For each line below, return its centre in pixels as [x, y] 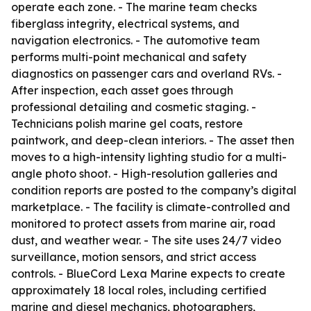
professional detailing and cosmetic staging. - [134, 107]
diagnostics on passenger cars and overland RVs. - [146, 74]
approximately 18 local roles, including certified [139, 290]
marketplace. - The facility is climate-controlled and [151, 207]
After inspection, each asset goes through [122, 90]
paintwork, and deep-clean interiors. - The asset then [153, 140]
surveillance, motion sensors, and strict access [134, 257]
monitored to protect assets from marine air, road [143, 224]
